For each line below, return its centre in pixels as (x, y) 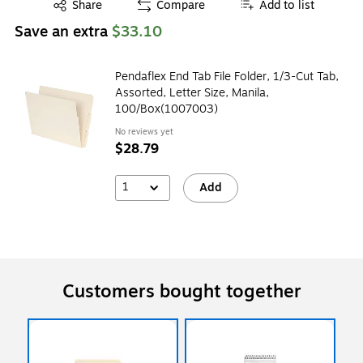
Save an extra (63, 31)
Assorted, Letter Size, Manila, (192, 92)
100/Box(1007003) (167, 109)
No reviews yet (144, 131)
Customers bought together (181, 291)
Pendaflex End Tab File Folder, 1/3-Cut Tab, (227, 76)
